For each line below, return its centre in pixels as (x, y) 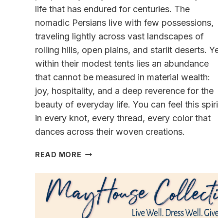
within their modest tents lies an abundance (122, 63)
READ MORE (58, 154)
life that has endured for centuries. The (112, 9)
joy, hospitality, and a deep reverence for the (124, 91)
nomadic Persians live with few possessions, (124, 22)
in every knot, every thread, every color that (123, 118)
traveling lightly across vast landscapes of (119, 36)
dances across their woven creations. (110, 131)
